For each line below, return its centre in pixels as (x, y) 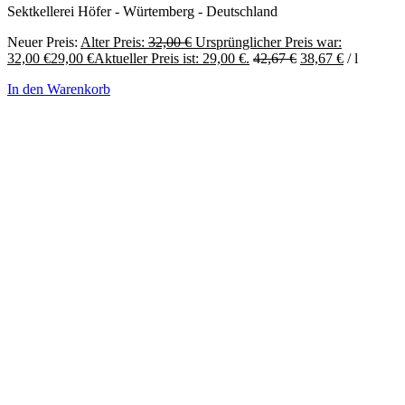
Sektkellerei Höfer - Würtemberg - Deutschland (142, 12)
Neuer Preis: (42, 42)
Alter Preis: (113, 42)
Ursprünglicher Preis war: (268, 42)
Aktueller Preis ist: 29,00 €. (172, 59)
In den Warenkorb (59, 89)
